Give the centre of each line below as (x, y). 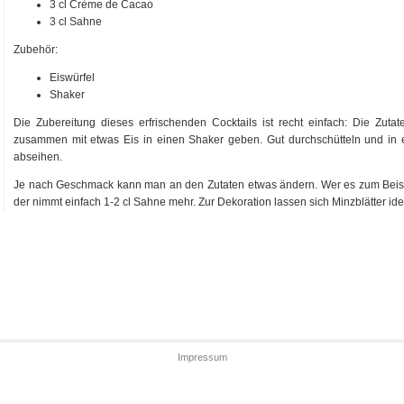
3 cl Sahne (76, 21)
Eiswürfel (72, 78)
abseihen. (38, 157)
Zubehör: (36, 49)
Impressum (202, 358)
